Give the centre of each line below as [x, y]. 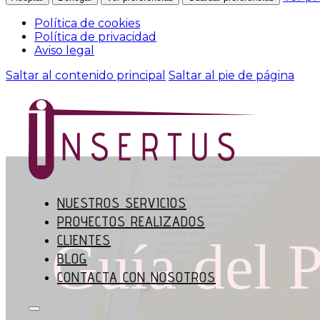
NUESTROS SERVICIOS [122, 203]
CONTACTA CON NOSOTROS [136, 277]
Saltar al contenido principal [86, 75]
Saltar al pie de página [231, 75]
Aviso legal [64, 50]
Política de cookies [87, 23]
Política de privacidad [95, 36]
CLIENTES [84, 240]
